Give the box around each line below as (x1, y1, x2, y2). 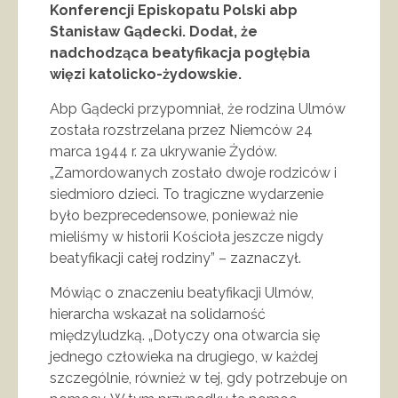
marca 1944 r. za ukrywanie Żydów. (50, 143, 277, 161)
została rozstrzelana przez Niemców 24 (50, 122, 313, 139)
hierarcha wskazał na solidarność (50, 306, 266, 323)
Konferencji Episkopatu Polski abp (50, 2, 298, 20)
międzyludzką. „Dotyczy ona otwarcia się (50, 327, 320, 345)
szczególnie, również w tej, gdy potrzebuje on (50, 370, 347, 387)
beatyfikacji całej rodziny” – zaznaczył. (50, 250, 305, 267)
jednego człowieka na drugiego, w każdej (50, 348, 318, 366)
